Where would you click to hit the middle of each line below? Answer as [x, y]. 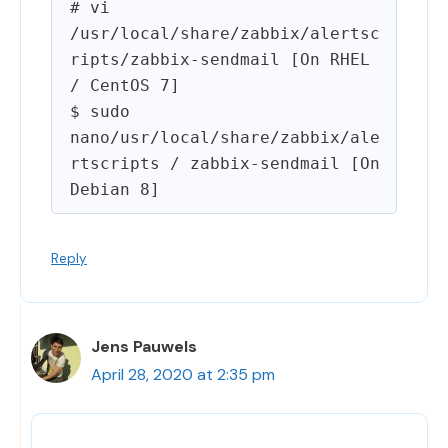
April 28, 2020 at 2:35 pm [183, 375]
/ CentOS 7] [125, 86]
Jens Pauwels [144, 347]
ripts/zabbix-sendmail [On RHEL [220, 60]
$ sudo [100, 112]
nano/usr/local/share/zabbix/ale [225, 138]
